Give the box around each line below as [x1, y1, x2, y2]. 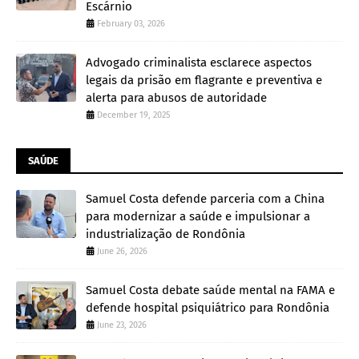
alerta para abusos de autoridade [86, 90, 267, 105]
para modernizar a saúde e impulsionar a [86, 208, 310, 224]
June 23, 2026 [97, 319, 147, 330]
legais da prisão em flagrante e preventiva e [86, 72, 322, 87]
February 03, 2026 [97, 18, 165, 29]
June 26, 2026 [97, 245, 147, 256]
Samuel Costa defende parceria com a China [86, 191, 325, 206]
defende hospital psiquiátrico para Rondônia [86, 300, 329, 315]
